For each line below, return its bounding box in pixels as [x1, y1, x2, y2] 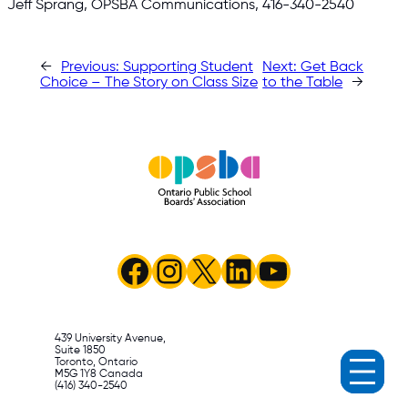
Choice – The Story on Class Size [40, 75, 258, 91]
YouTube [256, 253, 382, 287]
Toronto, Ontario [55, 356, 138, 369]
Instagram [152, 253, 303, 287]
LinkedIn [221, 253, 342, 287]
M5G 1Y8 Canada [55, 368, 143, 381]
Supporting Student [123, 59, 253, 76]
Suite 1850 [55, 344, 106, 357]
